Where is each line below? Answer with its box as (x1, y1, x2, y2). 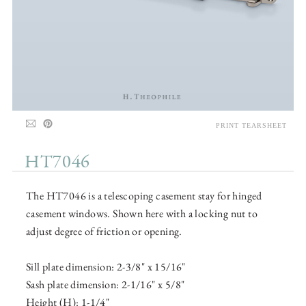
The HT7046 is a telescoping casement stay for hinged (26, 189, 262, 204)
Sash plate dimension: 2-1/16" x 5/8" (26, 277, 185, 292)
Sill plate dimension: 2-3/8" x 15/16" (26, 260, 186, 275)
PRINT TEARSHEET (216, 122, 287, 130)
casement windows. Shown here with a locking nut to (26, 206, 258, 221)
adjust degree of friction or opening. (26, 224, 182, 239)
